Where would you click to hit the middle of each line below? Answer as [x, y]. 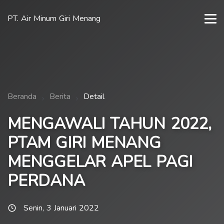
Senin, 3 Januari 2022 [61, 208]
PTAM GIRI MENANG [84, 143]
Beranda [22, 96]
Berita [60, 96]
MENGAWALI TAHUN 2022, [109, 124]
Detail [94, 96]
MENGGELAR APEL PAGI [100, 162]
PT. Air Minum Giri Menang [54, 18]
